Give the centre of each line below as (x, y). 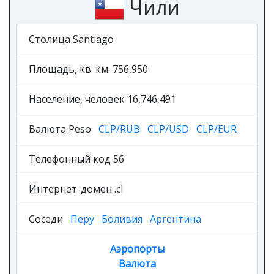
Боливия (122, 219)
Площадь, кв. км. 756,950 (88, 69)
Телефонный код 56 (76, 159)
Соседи (50, 219)
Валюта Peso (61, 129)
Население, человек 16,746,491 (102, 99)
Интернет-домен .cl (76, 189)
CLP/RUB (119, 129)
